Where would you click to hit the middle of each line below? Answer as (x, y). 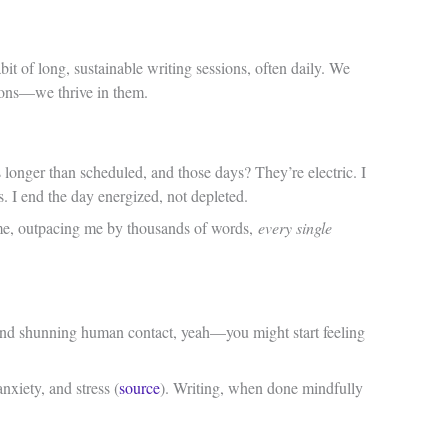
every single (295, 228)
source (139, 388)
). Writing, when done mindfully (261, 388)
